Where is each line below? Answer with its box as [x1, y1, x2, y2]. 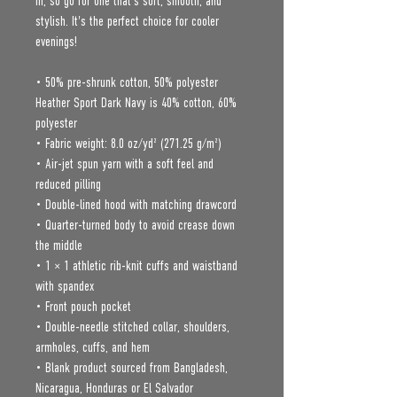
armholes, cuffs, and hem [35, 340, 150, 354]
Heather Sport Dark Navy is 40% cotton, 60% [35, 96, 237, 110]
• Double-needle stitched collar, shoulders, [35, 320, 230, 334]
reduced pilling [35, 177, 101, 191]
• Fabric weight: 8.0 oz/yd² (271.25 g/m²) [35, 136, 222, 151]
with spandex [35, 279, 94, 293]
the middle [35, 238, 82, 253]
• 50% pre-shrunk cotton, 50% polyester [35, 75, 218, 90]
